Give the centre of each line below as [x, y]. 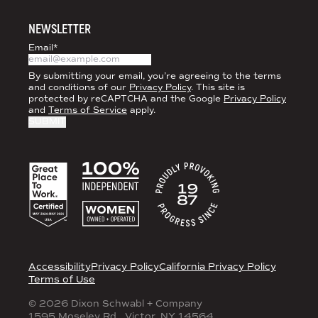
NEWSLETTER [60, 30]
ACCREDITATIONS [67, 157]
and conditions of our [79, 88]
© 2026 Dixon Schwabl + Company [115, 304]
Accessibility [60, 267]
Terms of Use [62, 280]
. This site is [218, 88]
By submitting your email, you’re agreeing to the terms [155, 77]
